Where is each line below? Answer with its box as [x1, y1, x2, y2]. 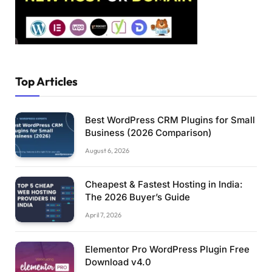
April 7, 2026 [85, 211, 121, 220]
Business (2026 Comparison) [85, 126, 212, 138]
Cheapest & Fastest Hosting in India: [85, 178, 243, 191]
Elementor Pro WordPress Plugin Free [85, 243, 250, 255]
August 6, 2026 [85, 146, 129, 155]
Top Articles [15, 73, 78, 89]
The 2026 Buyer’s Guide [85, 191, 190, 203]
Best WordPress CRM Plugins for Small [85, 114, 255, 126]
